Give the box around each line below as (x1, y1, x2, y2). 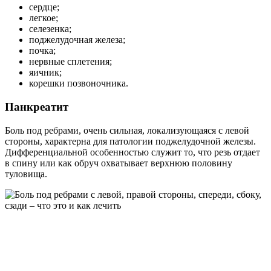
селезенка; (29, 24, 71, 34)
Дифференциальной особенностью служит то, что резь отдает (5, 146, 260, 157)
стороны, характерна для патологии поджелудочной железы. (5, 135, 256, 146)
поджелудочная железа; (29, 34, 125, 45)
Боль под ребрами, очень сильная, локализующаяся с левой (5, 125, 249, 135)
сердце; (29, 2, 59, 13)
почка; (29, 45, 56, 56)
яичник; (29, 67, 62, 78)
